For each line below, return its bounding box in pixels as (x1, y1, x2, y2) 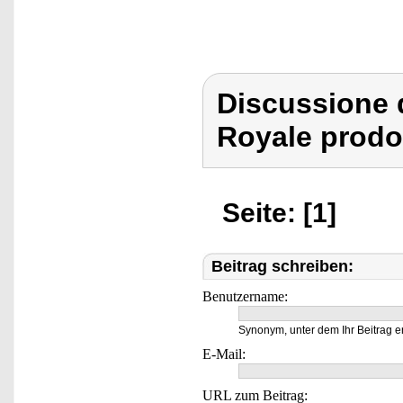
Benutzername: (202, 289, 288, 304)
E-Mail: (202, 346, 246, 362)
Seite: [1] (222, 198, 336, 228)
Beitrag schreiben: (211, 257, 354, 275)
